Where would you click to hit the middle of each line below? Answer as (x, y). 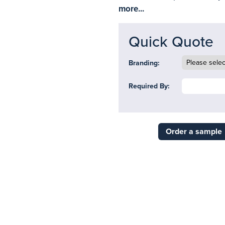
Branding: (144, 63)
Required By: (149, 86)
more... (131, 9)
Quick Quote (171, 42)
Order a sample (194, 132)
